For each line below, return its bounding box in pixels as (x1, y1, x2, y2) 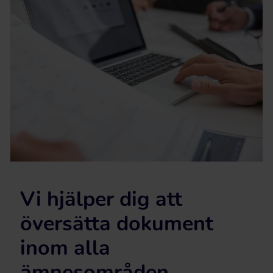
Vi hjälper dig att (20, 190, 182, 210)
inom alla (20, 238, 110, 259)
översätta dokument (20, 214, 213, 235)
